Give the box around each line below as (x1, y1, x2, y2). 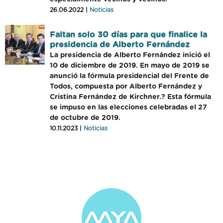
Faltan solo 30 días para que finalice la (50, 31, 207, 39)
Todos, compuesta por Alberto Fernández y (50, 83, 202, 90)
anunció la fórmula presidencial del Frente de (50, 73, 209, 80)
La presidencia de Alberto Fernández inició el (50, 52, 210, 59)
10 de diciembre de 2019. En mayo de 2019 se (50, 62, 210, 69)
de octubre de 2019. (50, 114, 120, 121)
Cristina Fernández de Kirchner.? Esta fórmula (50, 94, 211, 101)
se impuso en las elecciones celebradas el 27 (50, 104, 207, 111)
